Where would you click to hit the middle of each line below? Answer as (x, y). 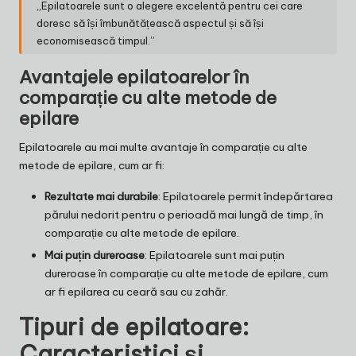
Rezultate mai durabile (101, 197)
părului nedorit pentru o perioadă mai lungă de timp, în (184, 215)
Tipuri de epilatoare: (134, 327)
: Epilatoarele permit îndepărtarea (246, 197)
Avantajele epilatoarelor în (134, 77)
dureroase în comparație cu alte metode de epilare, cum (186, 274)
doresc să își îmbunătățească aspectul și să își (151, 23)
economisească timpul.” (96, 40)
